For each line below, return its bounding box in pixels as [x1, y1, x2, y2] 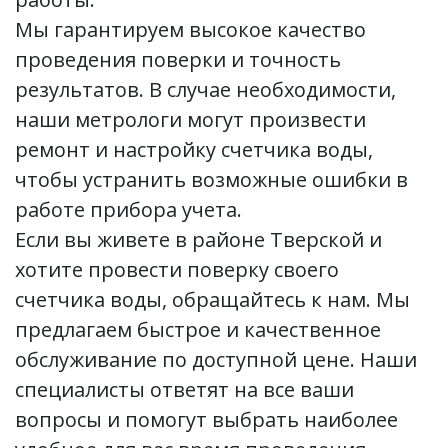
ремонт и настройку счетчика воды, [15, 135, 373, 163]
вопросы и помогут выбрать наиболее [15, 405, 398, 433]
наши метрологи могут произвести [15, 105, 366, 133]
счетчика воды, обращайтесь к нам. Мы [15, 285, 410, 313]
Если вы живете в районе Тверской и [15, 225, 382, 253]
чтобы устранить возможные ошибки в [15, 165, 408, 193]
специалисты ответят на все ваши [15, 375, 354, 403]
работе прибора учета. [15, 195, 242, 223]
